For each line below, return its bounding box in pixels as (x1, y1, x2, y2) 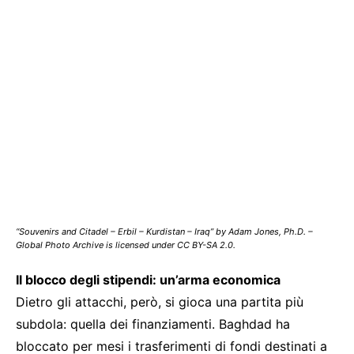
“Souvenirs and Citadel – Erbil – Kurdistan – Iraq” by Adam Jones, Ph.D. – (16, 225, 313, 237)
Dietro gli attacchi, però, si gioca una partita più (16, 293, 303, 310)
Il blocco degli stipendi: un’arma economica (16, 271, 281, 288)
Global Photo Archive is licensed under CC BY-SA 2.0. (16, 239, 235, 250)
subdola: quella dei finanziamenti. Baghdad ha (16, 315, 290, 332)
